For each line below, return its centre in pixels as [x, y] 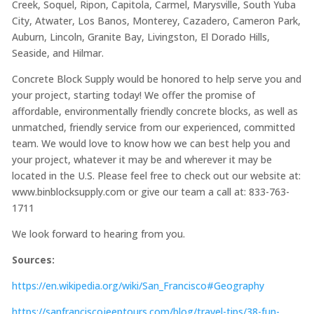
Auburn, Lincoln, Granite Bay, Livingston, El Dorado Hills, [141, 37]
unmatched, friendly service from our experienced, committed [153, 128]
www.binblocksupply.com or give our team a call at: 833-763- [150, 192]
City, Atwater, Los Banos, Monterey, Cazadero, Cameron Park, [156, 21]
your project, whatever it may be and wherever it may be [142, 160]
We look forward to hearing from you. [100, 234]
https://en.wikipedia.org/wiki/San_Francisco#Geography [139, 286]
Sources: [33, 260]
